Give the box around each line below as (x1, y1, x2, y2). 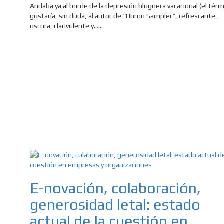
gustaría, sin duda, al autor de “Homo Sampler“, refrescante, (30, 12, 217, 20)
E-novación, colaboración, (30, 179, 201, 197)
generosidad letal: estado (30, 196, 200, 214)
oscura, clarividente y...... (30, 22, 103, 30)
